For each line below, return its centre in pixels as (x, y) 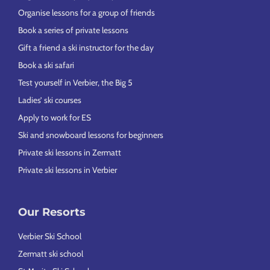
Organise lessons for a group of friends (86, 13)
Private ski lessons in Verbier (67, 170)
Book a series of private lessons (73, 30)
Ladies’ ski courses (50, 100)
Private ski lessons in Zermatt (70, 153)
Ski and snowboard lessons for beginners (91, 135)
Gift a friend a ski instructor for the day (86, 48)
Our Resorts (52, 212)
